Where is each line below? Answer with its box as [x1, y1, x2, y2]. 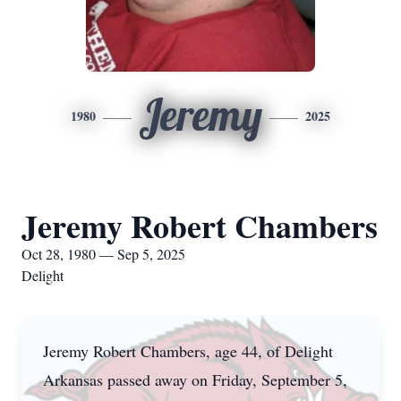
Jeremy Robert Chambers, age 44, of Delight [43, 340, 333, 362]
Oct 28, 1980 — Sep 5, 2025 [21, 244, 185, 263]
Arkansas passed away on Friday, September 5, [43, 369, 347, 390]
